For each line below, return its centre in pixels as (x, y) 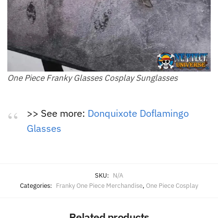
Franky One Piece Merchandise (99, 186)
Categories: (37, 186)
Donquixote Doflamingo (138, 113)
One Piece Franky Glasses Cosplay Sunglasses (92, 78)
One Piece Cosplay (172, 186)
